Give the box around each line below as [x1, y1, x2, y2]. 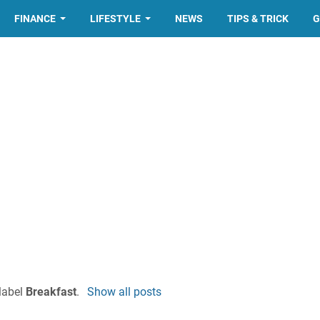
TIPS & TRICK [227, 13, 289, 24]
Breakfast [26, 284, 77, 299]
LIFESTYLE [90, 13, 141, 24]
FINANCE [14, 13, 56, 24]
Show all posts [86, 284, 161, 299]
